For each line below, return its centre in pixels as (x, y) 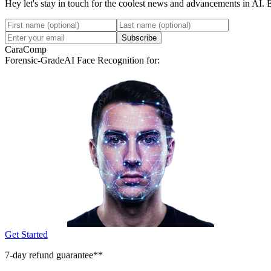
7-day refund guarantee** (54, 255)
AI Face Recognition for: (112, 60)
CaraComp (26, 49)
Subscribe (139, 38)
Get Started (26, 234)
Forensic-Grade (34, 60)
